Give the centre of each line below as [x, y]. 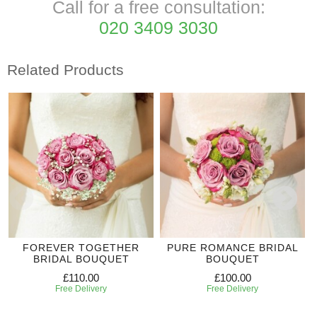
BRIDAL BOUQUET [81, 259]
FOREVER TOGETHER [81, 247]
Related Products [65, 70]
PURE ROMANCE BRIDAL [232, 247]
